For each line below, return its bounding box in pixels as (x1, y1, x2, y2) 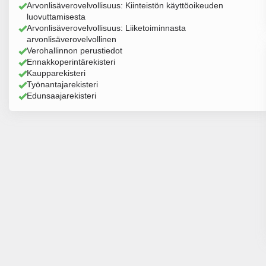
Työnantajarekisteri (27, 80, 98, 89)
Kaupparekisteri (27, 68, 85, 78)
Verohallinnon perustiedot (27, 46, 122, 55)
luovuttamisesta (27, 12, 85, 21)
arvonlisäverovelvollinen (27, 34, 116, 44)
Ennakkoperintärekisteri (27, 57, 115, 66)
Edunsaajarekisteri (27, 91, 96, 100)
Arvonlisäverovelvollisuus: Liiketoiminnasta (27, 23, 186, 33)
